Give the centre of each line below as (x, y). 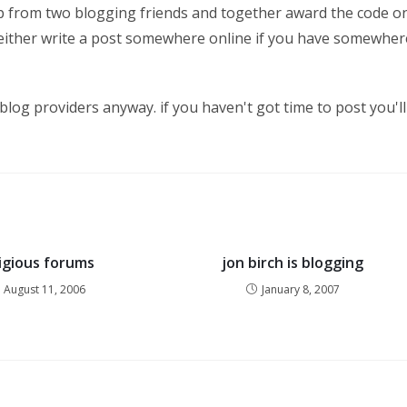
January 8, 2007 (300, 289)
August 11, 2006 (44, 289)
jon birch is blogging (293, 263)
